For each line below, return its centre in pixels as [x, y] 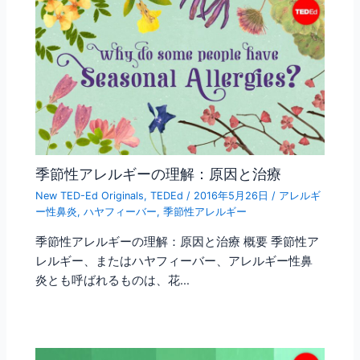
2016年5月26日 [233, 196]
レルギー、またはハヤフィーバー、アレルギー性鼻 [174, 261]
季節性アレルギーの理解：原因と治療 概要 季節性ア [178, 241]
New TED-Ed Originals [90, 196]
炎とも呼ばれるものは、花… [113, 280]
